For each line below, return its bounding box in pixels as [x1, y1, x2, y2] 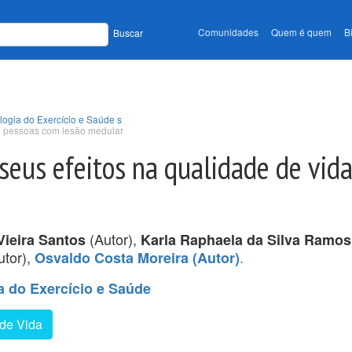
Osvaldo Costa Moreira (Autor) [35, 247, 240, 268]
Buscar [113, 26, 143, 40]
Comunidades [198, 25, 258, 39]
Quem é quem [271, 25, 332, 39]
